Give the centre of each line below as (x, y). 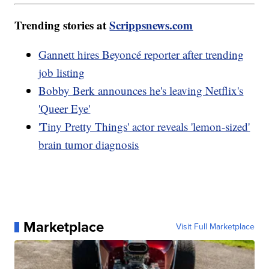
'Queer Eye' (65, 109)
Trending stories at (62, 25)
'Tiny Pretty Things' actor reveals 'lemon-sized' (144, 127)
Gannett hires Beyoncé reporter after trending (141, 55)
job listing (62, 73)
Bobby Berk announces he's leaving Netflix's (141, 91)
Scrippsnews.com (151, 25)
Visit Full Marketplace (215, 227)
